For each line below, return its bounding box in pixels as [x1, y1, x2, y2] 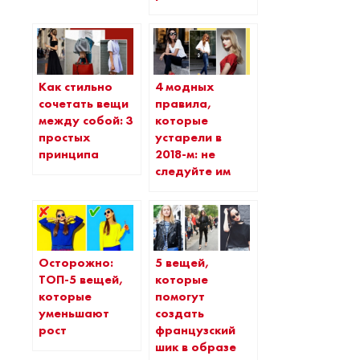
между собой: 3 [39, 112, 133, 129]
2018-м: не [155, 145, 215, 162]
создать [155, 305, 204, 322]
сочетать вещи [39, 95, 129, 112]
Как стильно [39, 78, 112, 95]
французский [155, 322, 235, 339]
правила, [155, 95, 211, 112]
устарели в [155, 129, 222, 145]
